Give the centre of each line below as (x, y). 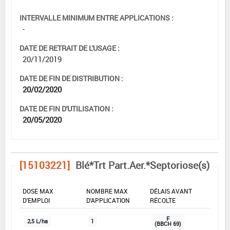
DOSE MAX (38, 191)
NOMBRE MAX (107, 191)
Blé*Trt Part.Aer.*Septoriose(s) (142, 165)
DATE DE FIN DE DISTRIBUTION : (71, 78)
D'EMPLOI (36, 200)
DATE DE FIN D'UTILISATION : (66, 108)
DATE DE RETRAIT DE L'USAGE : (70, 48)
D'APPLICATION (108, 200)
